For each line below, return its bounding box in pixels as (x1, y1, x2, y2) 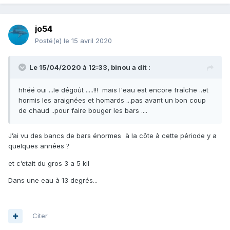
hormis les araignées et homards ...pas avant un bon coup (18, 96, 206, 105)
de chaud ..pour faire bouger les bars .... (18, 106, 147, 115)
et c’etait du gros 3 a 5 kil (8, 159, 89, 168)
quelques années (8, 142, 66, 150)
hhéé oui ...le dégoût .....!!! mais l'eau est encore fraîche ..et (18, 86, 208, 94)
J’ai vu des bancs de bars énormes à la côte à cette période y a (8, 131, 217, 140)
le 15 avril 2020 (64, 36, 112, 45)
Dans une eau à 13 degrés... (8, 176, 98, 185)
